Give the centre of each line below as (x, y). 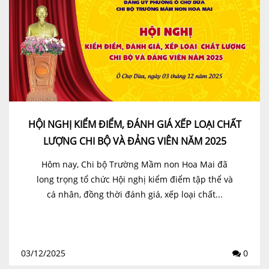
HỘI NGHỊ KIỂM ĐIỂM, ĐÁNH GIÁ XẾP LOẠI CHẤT (134, 124)
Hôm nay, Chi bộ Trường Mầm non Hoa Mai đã (134, 164)
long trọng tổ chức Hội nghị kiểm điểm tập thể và (134, 179)
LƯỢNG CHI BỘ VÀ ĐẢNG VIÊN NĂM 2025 (134, 141)
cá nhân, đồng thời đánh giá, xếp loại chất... (134, 194)
